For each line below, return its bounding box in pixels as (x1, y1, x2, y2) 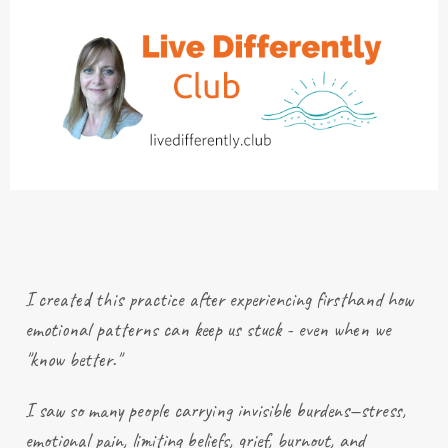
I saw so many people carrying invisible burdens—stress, (25, 397, 406, 423)
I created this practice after (25, 286, 229, 312)
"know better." (25, 346, 121, 372)
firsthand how (311, 286, 413, 312)
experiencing (229, 286, 311, 312)
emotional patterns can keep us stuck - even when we (25, 316, 391, 342)
